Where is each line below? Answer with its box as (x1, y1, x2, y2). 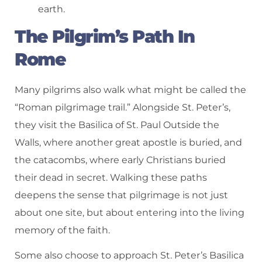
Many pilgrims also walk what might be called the (15, 84, 246, 96)
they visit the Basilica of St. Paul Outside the (15, 119, 219, 131)
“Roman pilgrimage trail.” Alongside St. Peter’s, (15, 102, 230, 113)
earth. (38, 3, 65, 15)
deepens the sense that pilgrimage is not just (15, 189, 228, 201)
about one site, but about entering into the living (15, 207, 244, 219)
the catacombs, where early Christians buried (15, 154, 226, 166)
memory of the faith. (15, 225, 110, 236)
